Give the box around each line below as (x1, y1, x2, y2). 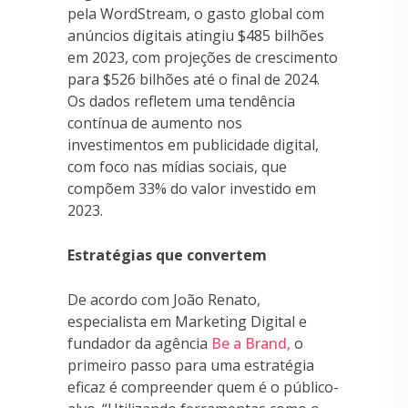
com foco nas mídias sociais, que (67, 156, 287, 177)
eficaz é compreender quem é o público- (67, 376, 339, 397)
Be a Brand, (211, 332, 291, 353)
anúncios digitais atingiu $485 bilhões (67, 25, 324, 46)
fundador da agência (67, 332, 211, 353)
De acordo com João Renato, (67, 289, 260, 310)
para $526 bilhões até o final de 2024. (67, 68, 320, 89)
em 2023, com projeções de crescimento (67, 46, 338, 67)
